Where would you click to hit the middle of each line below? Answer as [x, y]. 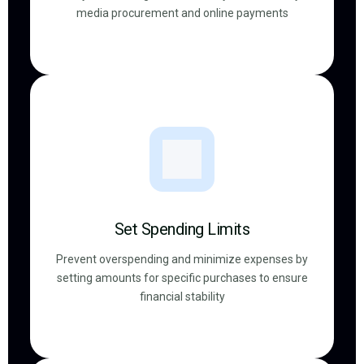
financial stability [182, 297]
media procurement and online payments [182, 13]
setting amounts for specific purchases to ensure [182, 278]
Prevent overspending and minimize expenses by [182, 259]
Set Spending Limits [182, 229]
